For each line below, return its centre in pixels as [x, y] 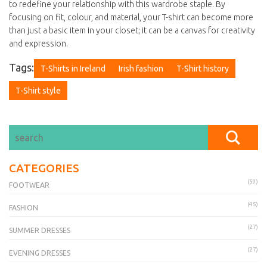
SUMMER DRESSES [40, 231]
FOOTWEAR [29, 185]
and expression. [38, 44]
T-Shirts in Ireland [73, 69]
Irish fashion [141, 69]
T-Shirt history [203, 69]
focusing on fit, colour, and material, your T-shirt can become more [131, 18]
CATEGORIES [44, 168]
